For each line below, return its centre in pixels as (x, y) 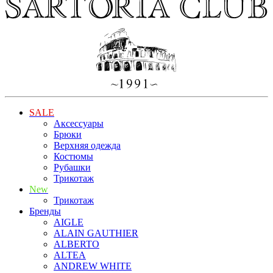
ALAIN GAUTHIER (96, 233)
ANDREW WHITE (93, 266)
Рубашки (72, 167)
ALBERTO (76, 244)
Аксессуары (79, 123)
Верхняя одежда (87, 145)
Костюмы (73, 156)
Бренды (45, 211)
